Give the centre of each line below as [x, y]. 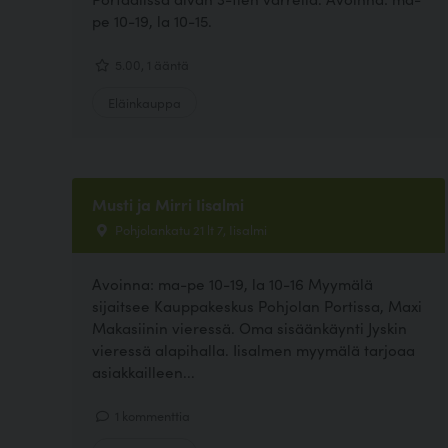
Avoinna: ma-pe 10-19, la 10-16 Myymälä [232, 283]
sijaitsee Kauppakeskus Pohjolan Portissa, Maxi [257, 305]
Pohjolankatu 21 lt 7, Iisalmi [189, 229]
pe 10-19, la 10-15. [152, 20]
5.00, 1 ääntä [150, 64]
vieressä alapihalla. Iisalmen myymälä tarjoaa [253, 349]
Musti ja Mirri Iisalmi [168, 204]
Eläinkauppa [144, 102]
